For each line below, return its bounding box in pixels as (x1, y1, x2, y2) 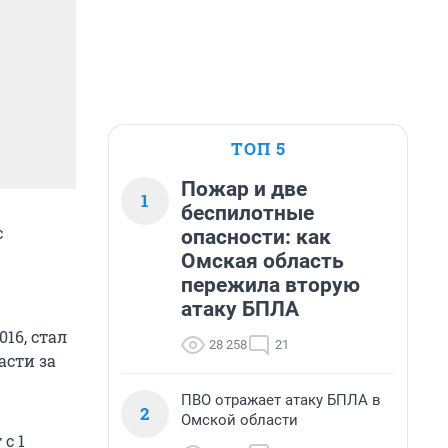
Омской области (181, 411, 298, 429)
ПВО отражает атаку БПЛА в (181, 391, 381, 409)
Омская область (181, 249, 344, 273)
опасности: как (181, 225, 331, 249)
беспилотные (181, 201, 314, 225)
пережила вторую (181, 273, 360, 297)
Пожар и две (181, 177, 307, 201)
